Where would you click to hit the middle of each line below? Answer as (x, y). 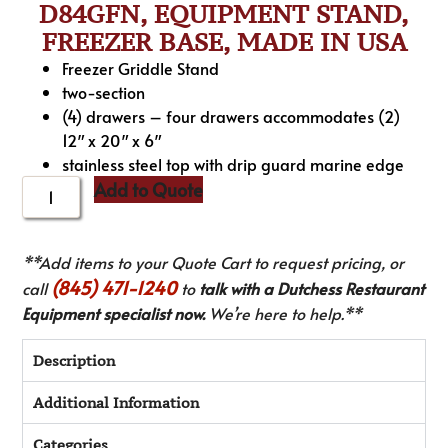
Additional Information (116, 403)
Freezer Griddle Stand (141, 67)
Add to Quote (149, 189)
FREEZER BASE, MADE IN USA (224, 41)
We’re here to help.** (284, 312)
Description (74, 361)
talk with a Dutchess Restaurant (312, 287)
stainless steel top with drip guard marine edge (233, 163)
